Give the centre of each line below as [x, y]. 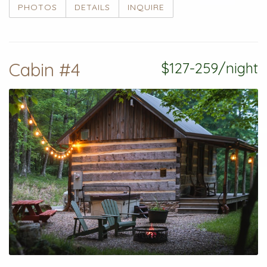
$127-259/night [209, 68]
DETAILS [92, 7]
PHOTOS [38, 7]
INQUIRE [146, 7]
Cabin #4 [45, 70]
